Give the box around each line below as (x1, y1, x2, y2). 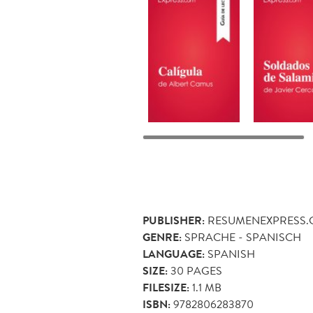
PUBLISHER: (143, 212, 205, 229)
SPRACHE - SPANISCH (184, 228, 301, 245)
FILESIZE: (143, 279, 189, 296)
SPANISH (208, 245, 255, 262)
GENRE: (143, 228, 182, 246)
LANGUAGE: (143, 245, 205, 263)
